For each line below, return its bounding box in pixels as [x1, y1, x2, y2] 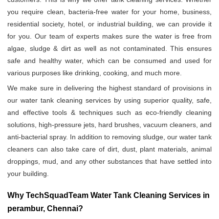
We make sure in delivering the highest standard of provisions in [7, 84, 212, 92]
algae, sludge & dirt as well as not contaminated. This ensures [7, 44, 212, 53]
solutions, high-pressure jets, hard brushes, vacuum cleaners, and [7, 121, 212, 129]
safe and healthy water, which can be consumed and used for [7, 57, 212, 65]
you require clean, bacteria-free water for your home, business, [7, 8, 212, 16]
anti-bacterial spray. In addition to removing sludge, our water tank [7, 133, 212, 141]
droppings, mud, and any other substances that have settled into [7, 157, 212, 166]
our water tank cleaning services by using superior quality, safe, [7, 96, 212, 105]
